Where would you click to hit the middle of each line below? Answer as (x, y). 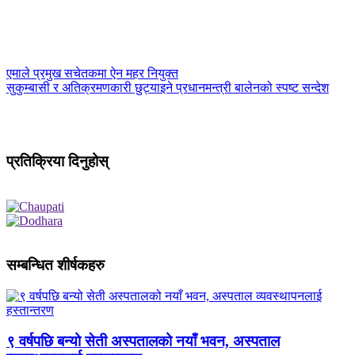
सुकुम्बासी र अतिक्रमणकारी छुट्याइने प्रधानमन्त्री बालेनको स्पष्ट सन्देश (168, 88)
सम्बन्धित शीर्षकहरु (55, 265)
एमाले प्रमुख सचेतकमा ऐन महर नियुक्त (92, 74)
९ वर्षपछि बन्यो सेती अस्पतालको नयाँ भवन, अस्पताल (143, 341)
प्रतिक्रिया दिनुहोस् (57, 161)
